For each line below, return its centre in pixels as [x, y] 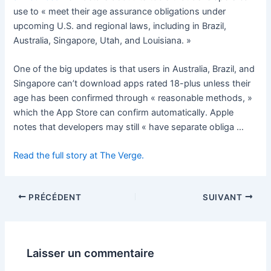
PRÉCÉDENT [54, 197]
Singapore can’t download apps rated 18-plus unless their [132, 84]
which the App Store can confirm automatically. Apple [124, 113]
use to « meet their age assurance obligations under [120, 11]
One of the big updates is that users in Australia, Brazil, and [134, 69]
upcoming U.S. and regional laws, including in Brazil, [120, 26]
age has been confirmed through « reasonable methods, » [133, 98]
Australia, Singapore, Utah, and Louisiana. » [103, 40]
